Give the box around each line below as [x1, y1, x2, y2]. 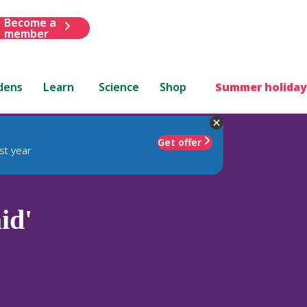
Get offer [158, 135, 201, 149]
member [3, 25, 49, 41]
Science [99, 79, 140, 95]
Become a [3, 14, 56, 30]
